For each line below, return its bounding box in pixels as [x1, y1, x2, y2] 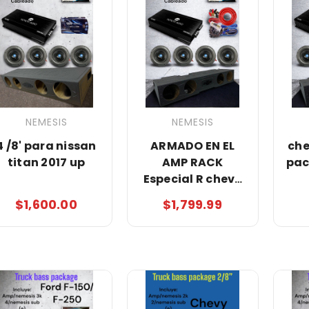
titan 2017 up [7, 154, 86, 170]
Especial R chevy [143, 170, 242, 187]
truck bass [160, 187, 225, 203]
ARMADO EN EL [150, 137, 235, 154]
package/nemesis [139, 203, 250, 220]
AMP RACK [161, 154, 223, 170]
